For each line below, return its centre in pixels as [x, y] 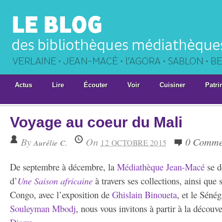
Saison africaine [63, 181]
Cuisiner [172, 85]
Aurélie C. [51, 142]
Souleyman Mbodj [43, 208]
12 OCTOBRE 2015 [134, 143]
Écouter [96, 85]
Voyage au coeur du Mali [96, 122]
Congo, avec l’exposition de [61, 194]
